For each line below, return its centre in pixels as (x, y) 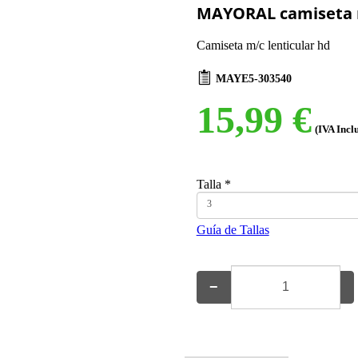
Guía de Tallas (233, 229)
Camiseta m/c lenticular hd (263, 45)
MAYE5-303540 (253, 78)
